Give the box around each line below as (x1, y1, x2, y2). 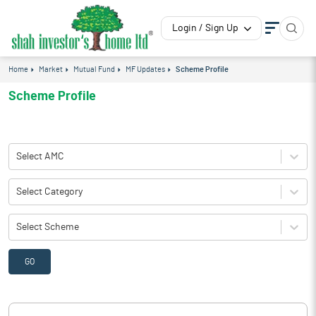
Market (39, 66, 63, 73)
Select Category (16, 186, 83, 197)
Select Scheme (16, 221, 79, 232)
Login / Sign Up (172, 23, 238, 33)
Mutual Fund (73, 66, 115, 73)
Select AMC (16, 151, 64, 162)
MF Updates (126, 66, 165, 73)
